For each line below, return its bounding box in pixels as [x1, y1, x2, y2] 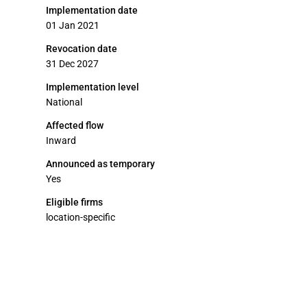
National [46, 97, 82, 108]
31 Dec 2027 [46, 58, 99, 69]
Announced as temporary [46, 158, 155, 169]
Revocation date [46, 43, 117, 54]
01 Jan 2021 [46, 20, 99, 31]
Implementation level [46, 82, 139, 93]
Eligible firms [46, 197, 103, 208]
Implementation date [46, 5, 138, 16]
